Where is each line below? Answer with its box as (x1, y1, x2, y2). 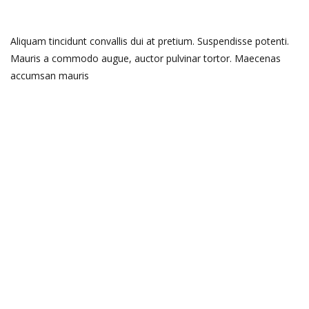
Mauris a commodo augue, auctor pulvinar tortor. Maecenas (10, 52, 281, 65)
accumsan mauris (10, 69, 89, 82)
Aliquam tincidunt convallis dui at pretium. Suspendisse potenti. (10, 34, 289, 48)
